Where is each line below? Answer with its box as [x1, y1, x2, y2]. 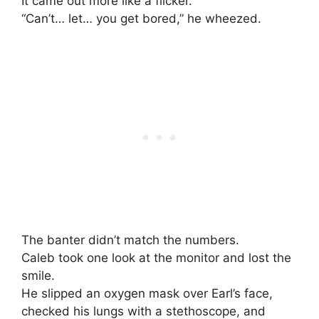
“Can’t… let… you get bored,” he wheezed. [21, 11, 261, 26]
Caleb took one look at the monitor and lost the [21, 250, 291, 265]
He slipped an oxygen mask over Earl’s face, [21, 286, 273, 300]
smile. [21, 268, 55, 283]
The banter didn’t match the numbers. [21, 232, 239, 247]
